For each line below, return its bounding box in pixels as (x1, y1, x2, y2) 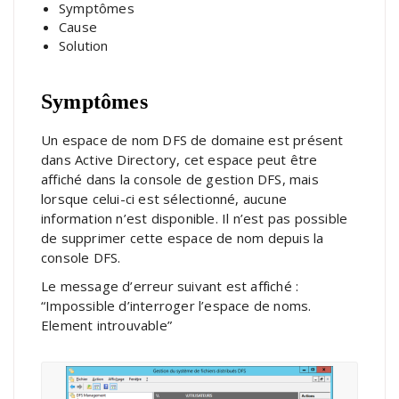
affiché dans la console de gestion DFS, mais (41, 169, 319, 188)
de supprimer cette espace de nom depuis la (41, 228, 324, 247)
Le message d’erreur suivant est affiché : (41, 276, 299, 295)
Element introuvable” (41, 315, 172, 334)
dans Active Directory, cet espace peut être (41, 150, 318, 168)
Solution (59, 36, 109, 54)
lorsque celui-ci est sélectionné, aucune (41, 189, 287, 208)
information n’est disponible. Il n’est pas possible (41, 208, 348, 227)
